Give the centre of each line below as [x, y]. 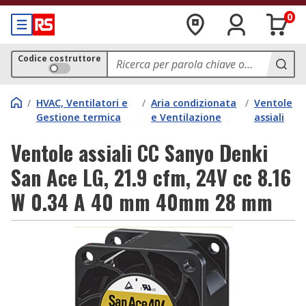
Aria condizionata [194, 103]
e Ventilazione [186, 117]
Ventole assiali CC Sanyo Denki [139, 153]
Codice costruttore [59, 58]
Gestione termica [79, 117]
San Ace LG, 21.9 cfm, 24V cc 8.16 [151, 177]
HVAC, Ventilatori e [82, 103]
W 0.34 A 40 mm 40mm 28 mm [142, 202]
